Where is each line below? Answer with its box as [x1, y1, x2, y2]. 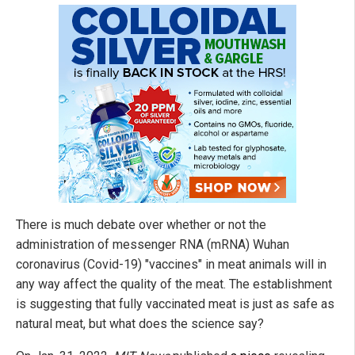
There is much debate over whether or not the [16, 217, 266, 233]
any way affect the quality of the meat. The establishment [16, 277, 332, 292]
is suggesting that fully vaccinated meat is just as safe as [16, 296, 334, 312]
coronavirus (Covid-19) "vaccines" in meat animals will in [16, 257, 326, 273]
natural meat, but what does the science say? [16, 316, 264, 332]
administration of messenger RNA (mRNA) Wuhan [16, 237, 289, 253]
